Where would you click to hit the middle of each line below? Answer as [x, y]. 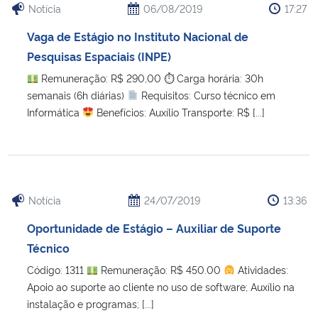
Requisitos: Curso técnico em [207, 94]
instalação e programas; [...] [91, 303]
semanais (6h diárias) [77, 94]
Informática [55, 111]
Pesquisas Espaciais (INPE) [99, 56]
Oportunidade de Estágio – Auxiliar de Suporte [154, 227]
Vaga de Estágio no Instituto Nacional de [138, 36]
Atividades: [261, 269]
